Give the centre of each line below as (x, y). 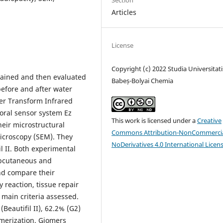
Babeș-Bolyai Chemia (143, 81)
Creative (210, 121)
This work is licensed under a (155, 121)
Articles (124, 12)
